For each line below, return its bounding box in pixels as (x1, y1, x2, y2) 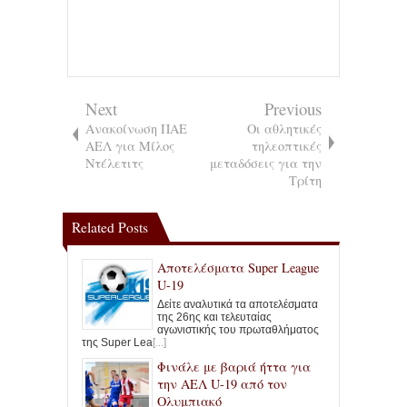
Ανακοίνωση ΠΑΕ (85, 119, 187, 137)
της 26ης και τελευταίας (157, 310, 272, 323)
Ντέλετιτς (85, 154, 144, 172)
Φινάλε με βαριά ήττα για (157, 357, 311, 375)
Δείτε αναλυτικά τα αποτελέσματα (157, 297, 318, 311)
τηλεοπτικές (252, 136, 322, 154)
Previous (264, 96, 322, 120)
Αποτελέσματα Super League (157, 258, 319, 276)
